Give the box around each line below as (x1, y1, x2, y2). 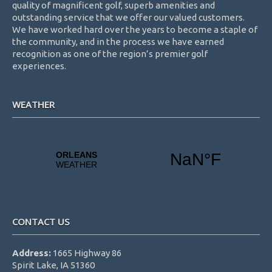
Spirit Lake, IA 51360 (12, 259, 95, 270)
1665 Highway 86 (51, 247, 121, 258)
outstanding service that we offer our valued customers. (12, 12, 245, 22)
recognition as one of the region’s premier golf (12, 48, 208, 59)
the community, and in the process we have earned (12, 36, 224, 47)
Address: (12, 247, 51, 258)
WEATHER (12, 98, 55, 110)
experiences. (12, 60, 66, 71)
